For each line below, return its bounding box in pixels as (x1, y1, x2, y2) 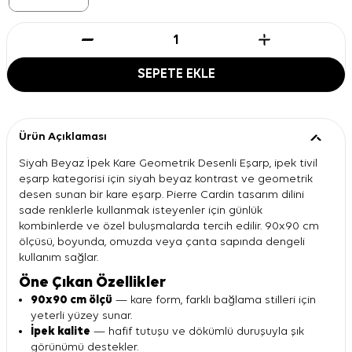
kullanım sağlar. (19, 251, 98, 263)
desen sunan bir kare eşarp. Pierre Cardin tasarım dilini (19, 188, 304, 200)
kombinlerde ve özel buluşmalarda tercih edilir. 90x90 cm (19, 219, 319, 232)
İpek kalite (31, 324, 90, 337)
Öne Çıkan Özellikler (19, 274, 166, 291)
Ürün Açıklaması (19, 130, 107, 142)
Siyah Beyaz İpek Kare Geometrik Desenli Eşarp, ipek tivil (19, 156, 317, 169)
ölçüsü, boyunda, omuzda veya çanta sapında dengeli (19, 235, 305, 247)
